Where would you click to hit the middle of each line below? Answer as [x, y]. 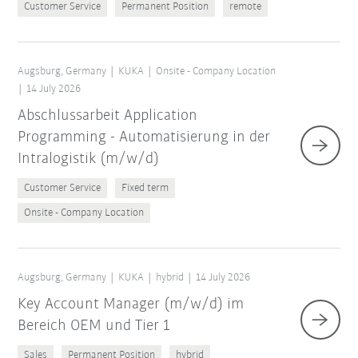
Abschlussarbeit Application [108, 116]
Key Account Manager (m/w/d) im [131, 305]
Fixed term [145, 189]
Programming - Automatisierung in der [144, 138]
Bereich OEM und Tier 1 [94, 326]
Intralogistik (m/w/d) [89, 159]
